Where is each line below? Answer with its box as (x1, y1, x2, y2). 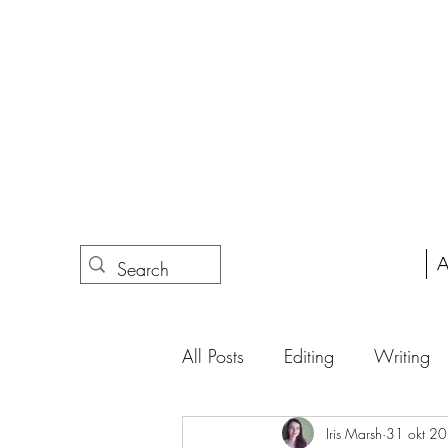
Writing (374, 343, 430, 368)
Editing (284, 343, 334, 368)
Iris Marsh (326, 423, 382, 443)
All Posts (182, 343, 244, 368)
